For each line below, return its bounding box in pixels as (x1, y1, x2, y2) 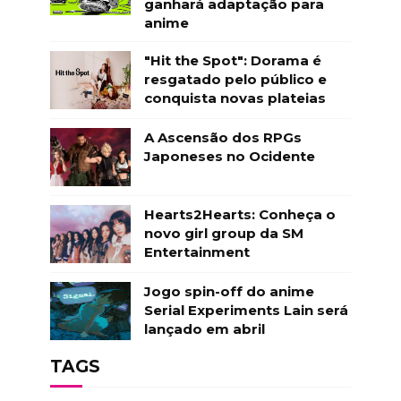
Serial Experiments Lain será (143, 301, 348, 319)
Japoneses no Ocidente (143, 147, 315, 165)
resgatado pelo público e (143, 70, 327, 88)
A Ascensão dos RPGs (143, 128, 302, 146)
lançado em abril (143, 320, 265, 337)
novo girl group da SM (143, 224, 303, 242)
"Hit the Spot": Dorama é (143, 51, 321, 69)
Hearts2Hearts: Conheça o (143, 205, 336, 223)
